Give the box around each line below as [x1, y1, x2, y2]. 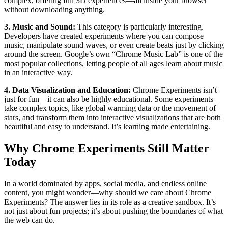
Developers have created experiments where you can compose [4, 31, 204, 40]
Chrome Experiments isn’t [131, 85, 217, 94]
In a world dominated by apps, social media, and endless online [4, 179, 207, 188]
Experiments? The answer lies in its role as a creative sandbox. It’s [4, 197, 216, 206]
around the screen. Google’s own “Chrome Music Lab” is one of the [4, 49, 223, 59]
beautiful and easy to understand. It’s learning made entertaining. [4, 122, 210, 131]
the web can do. [4, 215, 55, 224]
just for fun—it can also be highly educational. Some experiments [4, 94, 213, 103]
